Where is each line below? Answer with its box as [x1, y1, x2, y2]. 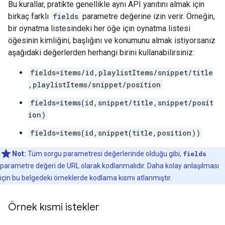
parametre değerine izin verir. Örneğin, [80, 12, 215, 21]
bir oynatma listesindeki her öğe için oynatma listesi [8, 24, 190, 33]
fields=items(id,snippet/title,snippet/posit [30, 98, 213, 107]
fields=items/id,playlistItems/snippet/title [30, 68, 213, 77]
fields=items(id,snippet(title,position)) [30, 128, 200, 138]
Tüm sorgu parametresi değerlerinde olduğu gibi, [26, 150, 183, 158]
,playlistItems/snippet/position [28, 80, 161, 89]
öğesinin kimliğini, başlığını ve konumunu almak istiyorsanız [8, 36, 215, 45]
